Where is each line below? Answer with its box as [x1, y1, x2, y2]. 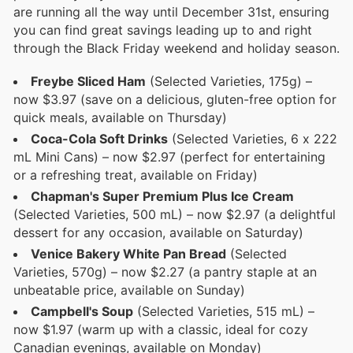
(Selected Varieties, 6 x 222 [168, 131, 337, 147]
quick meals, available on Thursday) [13, 110, 227, 126]
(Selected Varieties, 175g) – [146, 73, 312, 90]
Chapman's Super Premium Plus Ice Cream [31, 188, 294, 205]
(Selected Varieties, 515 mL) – [133, 303, 314, 320]
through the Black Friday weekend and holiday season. [13, 40, 340, 57]
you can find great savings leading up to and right [13, 22, 312, 39]
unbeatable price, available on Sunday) [13, 282, 245, 299]
